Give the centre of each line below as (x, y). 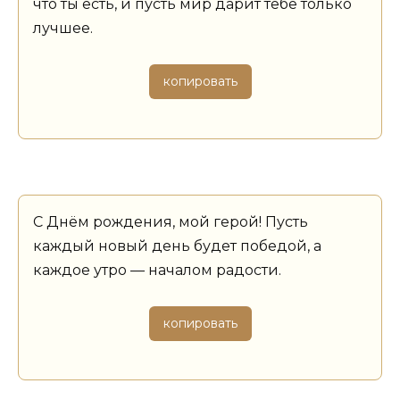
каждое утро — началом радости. (157, 270)
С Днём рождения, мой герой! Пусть (171, 221)
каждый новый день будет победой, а (177, 246)
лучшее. (63, 29)
